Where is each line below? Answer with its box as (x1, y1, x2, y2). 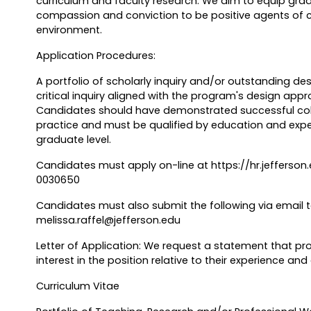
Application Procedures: (35, 49, 155, 63)
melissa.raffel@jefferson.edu (35, 213, 180, 228)
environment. (35, 23, 105, 37)
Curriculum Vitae (35, 279, 119, 294)
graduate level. (35, 133, 111, 147)
